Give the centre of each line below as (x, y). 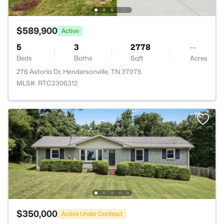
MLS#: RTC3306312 (47, 83)
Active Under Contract (92, 213)
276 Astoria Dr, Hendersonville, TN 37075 (79, 71)
